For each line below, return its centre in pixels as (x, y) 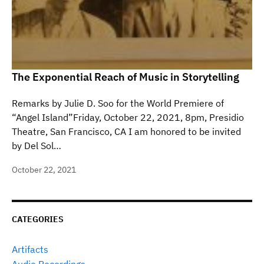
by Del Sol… (37, 146)
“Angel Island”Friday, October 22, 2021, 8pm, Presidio (128, 117)
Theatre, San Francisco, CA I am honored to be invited (126, 131)
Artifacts (30, 249)
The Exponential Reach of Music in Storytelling (126, 77)
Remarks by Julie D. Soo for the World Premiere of (118, 103)
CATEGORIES (38, 219)
